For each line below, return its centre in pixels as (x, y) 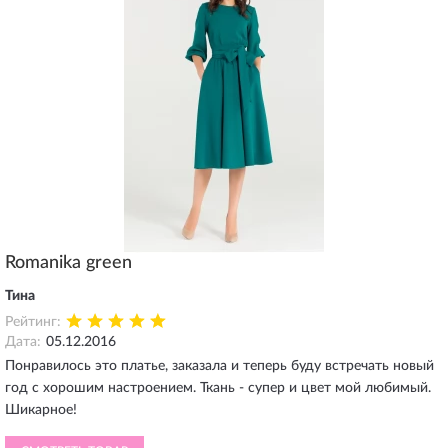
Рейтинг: (33, 322)
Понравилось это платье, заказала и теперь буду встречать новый (219, 366)
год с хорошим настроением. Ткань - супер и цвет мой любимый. (218, 388)
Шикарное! (41, 410)
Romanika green (68, 263)
